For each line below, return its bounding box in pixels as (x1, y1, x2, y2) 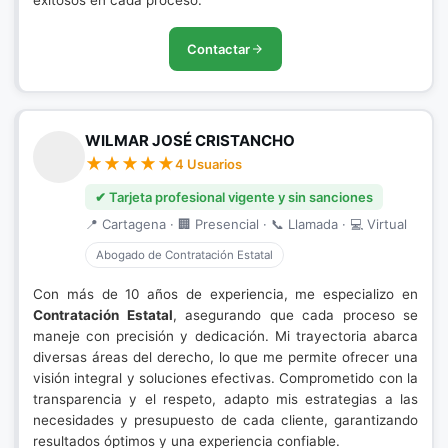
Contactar (187, 41, 250, 57)
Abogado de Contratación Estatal (96, 248, 273, 262)
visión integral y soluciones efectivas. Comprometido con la (33, 370, 418, 386)
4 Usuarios (175, 156, 242, 172)
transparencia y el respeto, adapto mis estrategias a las (33, 391, 418, 407)
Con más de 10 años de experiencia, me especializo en (33, 286, 418, 302)
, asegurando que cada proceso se (172, 307, 418, 323)
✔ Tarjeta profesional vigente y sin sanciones (95, 189, 373, 205)
